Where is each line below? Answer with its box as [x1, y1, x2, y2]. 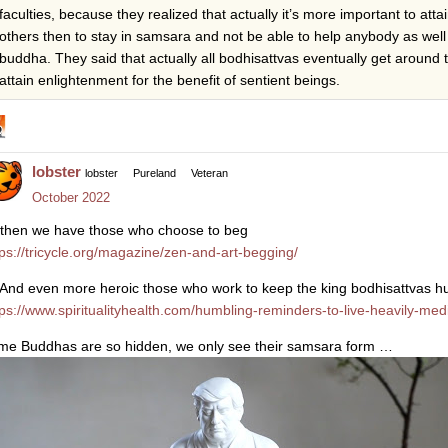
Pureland [133, 166, 176, 179]
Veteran [191, 166, 228, 179]
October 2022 [32, 189, 110, 205]
